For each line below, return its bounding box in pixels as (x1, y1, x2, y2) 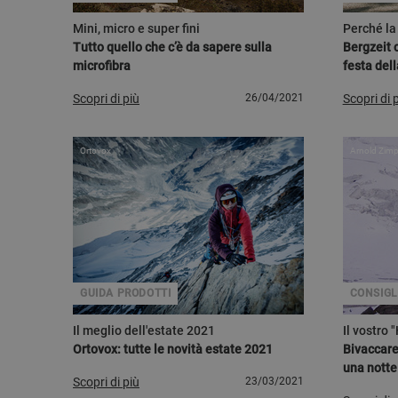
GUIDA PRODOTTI (80, 287, 171, 299)
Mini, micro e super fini (73, 21, 200, 36)
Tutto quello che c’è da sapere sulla (73, 40, 272, 54)
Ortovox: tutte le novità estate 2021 (73, 342, 273, 356)
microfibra (73, 59, 131, 73)
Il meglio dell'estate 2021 (73, 323, 215, 338)
